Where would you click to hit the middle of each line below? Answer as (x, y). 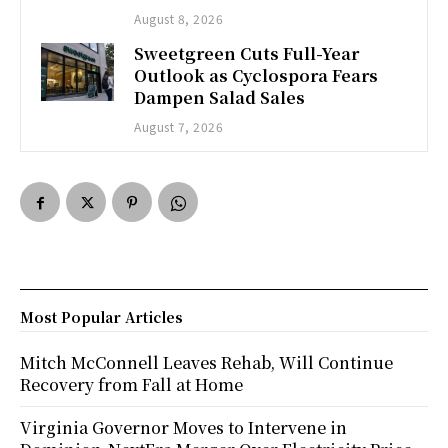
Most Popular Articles (101, 316)
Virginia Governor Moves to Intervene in (183, 427)
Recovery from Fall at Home (131, 384)
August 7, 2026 (179, 126)
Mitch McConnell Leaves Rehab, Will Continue (206, 362)
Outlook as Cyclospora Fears (256, 75)
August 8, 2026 (179, 18)
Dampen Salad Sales (220, 97)
